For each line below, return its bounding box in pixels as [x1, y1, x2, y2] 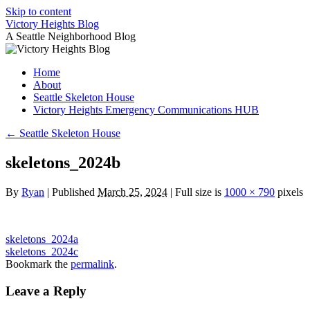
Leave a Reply [6, 283, 86, 298]
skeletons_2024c [6, 245, 78, 257]
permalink [71, 257, 114, 270]
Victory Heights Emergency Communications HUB [33, 104, 259, 116]
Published [52, 185, 95, 198]
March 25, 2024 [98, 185, 167, 198]
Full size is [172, 185, 224, 198]
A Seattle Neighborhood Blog [6, 30, 136, 42]
